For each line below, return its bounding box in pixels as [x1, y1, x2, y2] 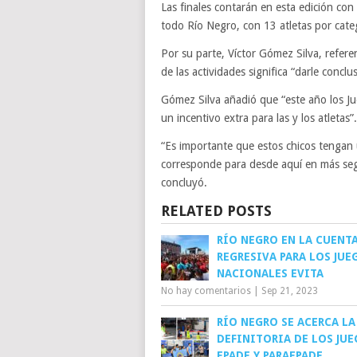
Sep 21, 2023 [261, 285, 318, 296]
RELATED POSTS [161, 202, 272, 219]
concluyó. [161, 176, 207, 189]
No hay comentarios [161, 285, 251, 296]
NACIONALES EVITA [217, 267, 324, 280]
